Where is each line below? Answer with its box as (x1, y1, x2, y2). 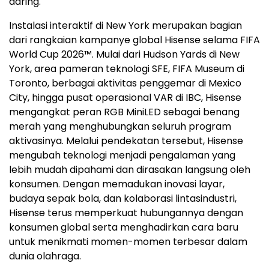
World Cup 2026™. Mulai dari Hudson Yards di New (9, 47, 240, 62)
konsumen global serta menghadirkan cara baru (9, 220, 238, 235)
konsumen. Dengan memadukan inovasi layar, (9, 177, 225, 192)
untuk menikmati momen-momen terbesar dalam (9, 235, 247, 249)
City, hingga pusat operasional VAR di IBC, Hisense (9, 91, 241, 105)
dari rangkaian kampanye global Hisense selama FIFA (9, 33, 260, 47)
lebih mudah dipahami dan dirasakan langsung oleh (9, 163, 250, 177)
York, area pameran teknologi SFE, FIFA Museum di (9, 62, 244, 76)
